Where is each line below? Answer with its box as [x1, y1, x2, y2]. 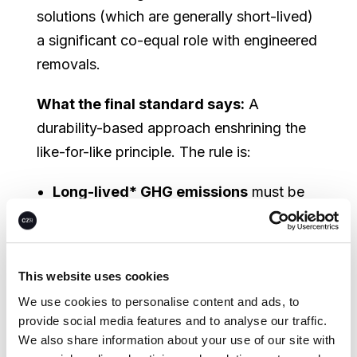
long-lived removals [161, 206, 304, 224]
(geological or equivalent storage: [53, 230, 275, 248]
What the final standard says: [37, 95, 245, 112]
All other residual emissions [53, 315, 249, 332]
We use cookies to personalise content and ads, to [18, 294, 300, 308]
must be [248, 182, 305, 200]
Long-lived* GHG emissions [53, 182, 249, 200]
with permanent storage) [53, 278, 215, 296]
